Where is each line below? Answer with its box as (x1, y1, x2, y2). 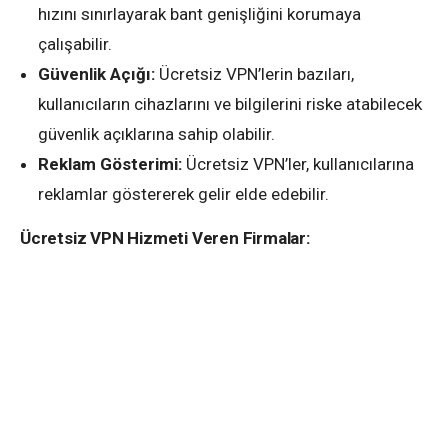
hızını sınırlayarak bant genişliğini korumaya (38, 3, 361, 24)
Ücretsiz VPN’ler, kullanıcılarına (182, 153, 414, 174)
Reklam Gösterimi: (38, 153, 182, 174)
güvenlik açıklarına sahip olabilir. (38, 123, 275, 144)
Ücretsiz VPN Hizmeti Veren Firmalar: (20, 227, 310, 248)
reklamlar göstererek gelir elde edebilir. (38, 183, 329, 204)
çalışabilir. (38, 33, 112, 54)
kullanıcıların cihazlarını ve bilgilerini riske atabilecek (38, 93, 422, 114)
